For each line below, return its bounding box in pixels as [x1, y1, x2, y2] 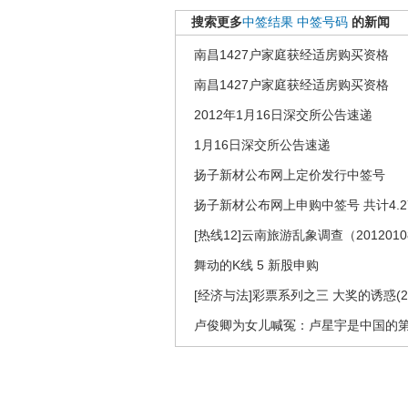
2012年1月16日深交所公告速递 [194, 107, 372, 122]
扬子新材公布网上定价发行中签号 [194, 168, 385, 182]
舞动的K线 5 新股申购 [194, 258, 319, 272]
